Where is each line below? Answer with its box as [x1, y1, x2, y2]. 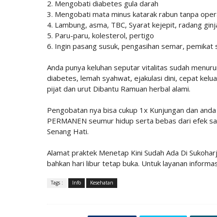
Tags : [51, 179, 63, 186]
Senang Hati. [47, 126, 89, 137]
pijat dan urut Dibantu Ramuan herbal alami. [47, 84, 190, 94]
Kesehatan [90, 179, 113, 186]
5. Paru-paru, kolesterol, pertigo [47, 31, 154, 41]
